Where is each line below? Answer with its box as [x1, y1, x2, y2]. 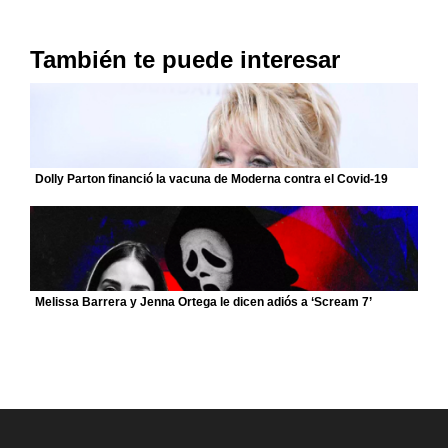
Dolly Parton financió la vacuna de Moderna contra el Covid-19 [35, 172, 388, 186]
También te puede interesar [30, 46, 340, 73]
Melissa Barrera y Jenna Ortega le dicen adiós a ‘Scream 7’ [35, 295, 372, 309]
